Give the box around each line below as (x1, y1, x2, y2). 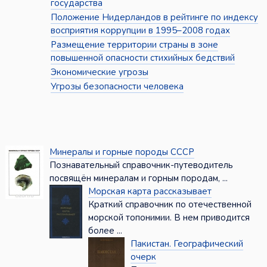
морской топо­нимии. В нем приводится (88, 212, 250, 224)
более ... (88, 225, 122, 237)
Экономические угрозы (50, 66, 148, 79)
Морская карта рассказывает (88, 185, 212, 198)
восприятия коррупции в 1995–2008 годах (50, 24, 230, 37)
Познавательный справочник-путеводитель (49, 159, 233, 172)
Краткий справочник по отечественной (88, 198, 252, 211)
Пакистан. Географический (130, 238, 243, 250)
